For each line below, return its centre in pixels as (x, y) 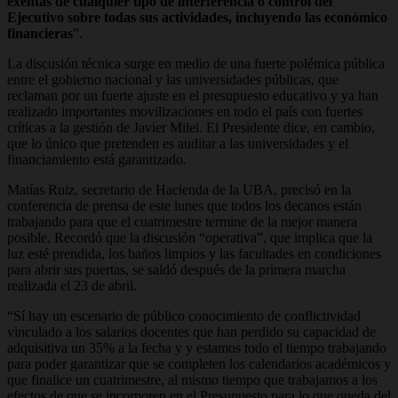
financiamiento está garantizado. (97, 159)
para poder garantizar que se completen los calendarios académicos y (199, 363)
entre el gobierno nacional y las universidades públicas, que (173, 79)
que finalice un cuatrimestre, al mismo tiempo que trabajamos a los (192, 379)
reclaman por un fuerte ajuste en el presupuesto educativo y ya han (193, 95)
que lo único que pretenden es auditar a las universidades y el (178, 143)
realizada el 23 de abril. (72, 285)
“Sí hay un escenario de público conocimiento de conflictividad (184, 315)
